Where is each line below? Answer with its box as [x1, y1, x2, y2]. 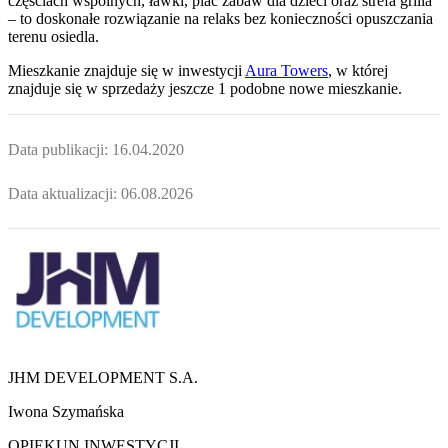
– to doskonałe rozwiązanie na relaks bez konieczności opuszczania [8, 10, 433, 28]
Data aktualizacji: [8, 184, 121, 202]
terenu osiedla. [8, 28, 99, 46]
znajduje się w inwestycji [84, 62, 242, 80]
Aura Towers [245, 62, 328, 80]
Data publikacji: [8, 141, 112, 159]
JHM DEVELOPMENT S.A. [8, 369, 198, 387]
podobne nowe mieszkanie [226, 80, 398, 98]
